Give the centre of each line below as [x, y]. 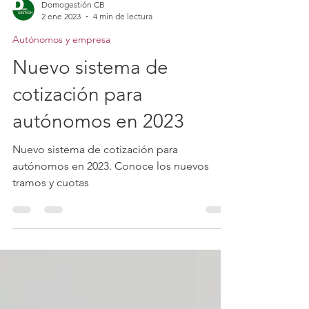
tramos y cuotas [51, 207]
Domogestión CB [73, 29]
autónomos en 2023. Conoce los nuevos [111, 191]
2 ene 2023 [61, 41]
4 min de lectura [123, 41]
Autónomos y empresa [61, 64]
